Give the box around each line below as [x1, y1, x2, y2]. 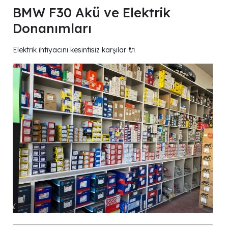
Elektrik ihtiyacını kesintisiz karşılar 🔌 [13, 45, 135, 54]
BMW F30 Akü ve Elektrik [13, 4, 170, 20]
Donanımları [13, 20, 92, 36]
